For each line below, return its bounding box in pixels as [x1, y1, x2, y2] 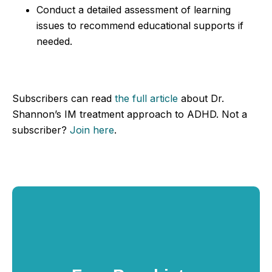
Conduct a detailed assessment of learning [36, 3, 231, 16]
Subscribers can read [12, 92, 115, 104]
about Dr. [178, 92, 224, 104]
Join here [70, 123, 114, 136]
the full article [115, 92, 178, 104]
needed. [36, 35, 72, 47]
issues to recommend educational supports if [36, 19, 243, 32]
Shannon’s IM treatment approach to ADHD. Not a [12, 107, 247, 120]
